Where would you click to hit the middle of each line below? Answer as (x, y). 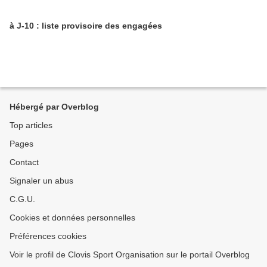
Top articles (31, 125)
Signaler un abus (41, 181)
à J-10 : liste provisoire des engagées (86, 26)
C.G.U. (22, 199)
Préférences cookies (48, 236)
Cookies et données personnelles (72, 218)
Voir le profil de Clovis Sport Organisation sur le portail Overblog (130, 255)
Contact (24, 162)
